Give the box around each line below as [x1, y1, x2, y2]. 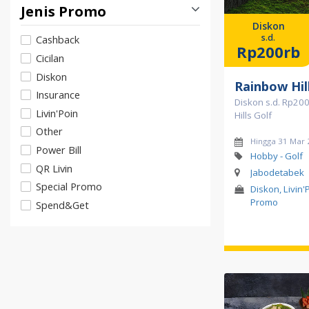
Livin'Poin [36, 106, 78, 120]
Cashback [36, 32, 79, 47]
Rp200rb [237, 41, 301, 63]
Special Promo [36, 179, 102, 194]
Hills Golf [235, 109, 272, 122]
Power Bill [36, 142, 81, 157]
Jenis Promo [21, 2, 106, 21]
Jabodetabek [250, 166, 304, 179]
